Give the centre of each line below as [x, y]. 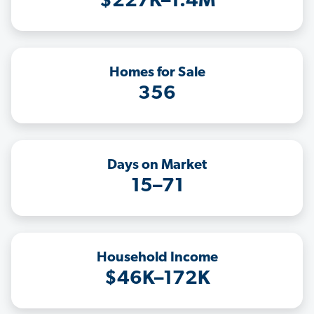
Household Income [157, 258]
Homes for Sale [157, 73]
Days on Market [157, 166]
